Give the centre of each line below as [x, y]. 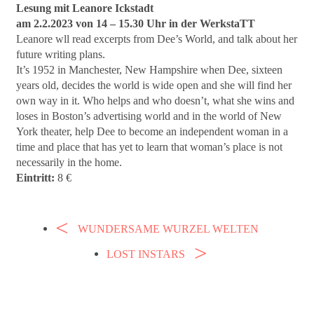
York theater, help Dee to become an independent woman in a [152, 131]
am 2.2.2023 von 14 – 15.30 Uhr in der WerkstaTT [136, 23]
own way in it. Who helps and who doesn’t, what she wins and [156, 100]
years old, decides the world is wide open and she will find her [154, 85]
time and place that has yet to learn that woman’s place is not [150, 146]
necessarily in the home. [69, 162]
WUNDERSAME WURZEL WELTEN [167, 228]
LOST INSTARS [147, 254]
